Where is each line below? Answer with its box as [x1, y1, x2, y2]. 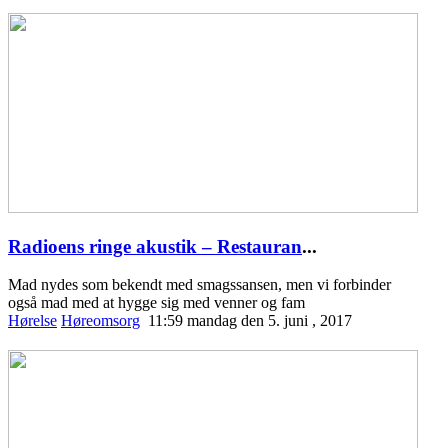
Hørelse [8, 312, 57, 330]
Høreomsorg [61, 312, 140, 330]
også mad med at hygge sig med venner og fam [8, 294, 305, 312]
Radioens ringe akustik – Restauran [8, 235, 302, 257]
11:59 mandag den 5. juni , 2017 [148, 312, 360, 330]
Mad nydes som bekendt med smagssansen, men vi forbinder [8, 276, 391, 294]
